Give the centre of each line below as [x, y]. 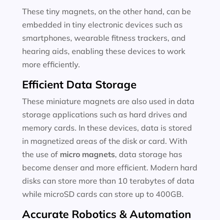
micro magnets [87, 154]
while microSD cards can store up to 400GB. [103, 194]
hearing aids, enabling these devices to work [103, 51]
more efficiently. [51, 64]
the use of [41, 154]
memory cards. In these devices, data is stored [107, 128]
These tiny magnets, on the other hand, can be [106, 11]
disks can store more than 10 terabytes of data [108, 181]
